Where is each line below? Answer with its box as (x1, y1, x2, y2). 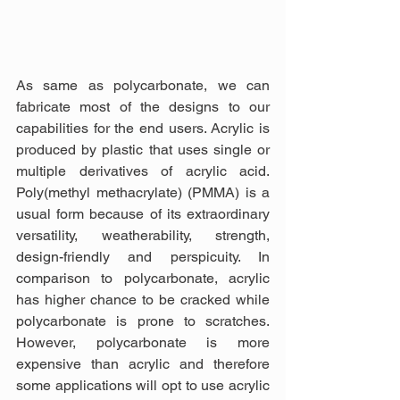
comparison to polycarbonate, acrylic (16, 269, 270, 287)
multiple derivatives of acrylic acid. (16, 162, 270, 179)
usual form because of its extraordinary (16, 204, 270, 222)
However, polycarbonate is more (16, 333, 270, 351)
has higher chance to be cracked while (16, 290, 270, 308)
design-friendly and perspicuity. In (16, 247, 270, 265)
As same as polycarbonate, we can (16, 76, 270, 94)
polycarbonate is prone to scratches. (16, 312, 270, 329)
